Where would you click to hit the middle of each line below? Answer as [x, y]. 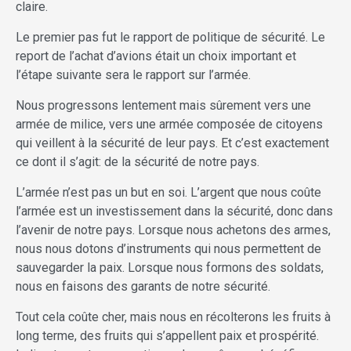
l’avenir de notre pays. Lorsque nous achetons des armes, [173, 230]
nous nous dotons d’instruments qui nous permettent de [168, 249]
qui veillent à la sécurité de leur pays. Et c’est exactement [172, 143]
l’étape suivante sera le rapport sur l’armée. [133, 75]
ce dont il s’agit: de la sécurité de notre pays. [138, 162]
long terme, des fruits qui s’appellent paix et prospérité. [167, 336]
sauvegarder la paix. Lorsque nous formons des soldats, [170, 268]
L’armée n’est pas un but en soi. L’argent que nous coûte [168, 193]
